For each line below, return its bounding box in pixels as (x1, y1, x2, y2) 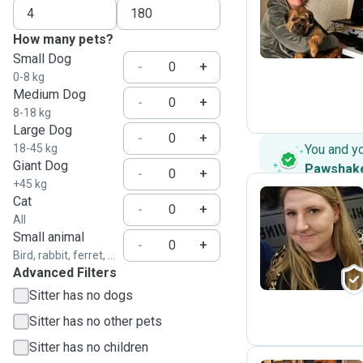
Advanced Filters (13, 265, 117, 280)
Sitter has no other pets (29, 314, 162, 329)
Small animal (13, 229, 84, 245)
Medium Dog (13, 87, 86, 102)
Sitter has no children (29, 340, 148, 355)
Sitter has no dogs (29, 288, 133, 303)
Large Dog (13, 122, 72, 138)
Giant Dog (13, 158, 68, 173)
